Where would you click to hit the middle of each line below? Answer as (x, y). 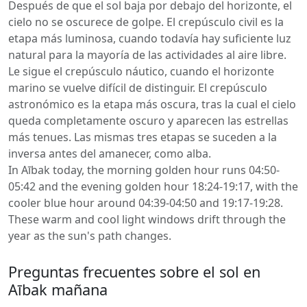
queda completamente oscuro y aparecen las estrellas (148, 121)
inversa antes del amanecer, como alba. (110, 153)
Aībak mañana (58, 290)
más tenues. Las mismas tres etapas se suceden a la (143, 137)
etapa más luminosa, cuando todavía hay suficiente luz (150, 38)
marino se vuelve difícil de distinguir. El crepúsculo (138, 88)
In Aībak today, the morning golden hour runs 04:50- (144, 170)
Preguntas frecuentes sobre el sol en (134, 272)
